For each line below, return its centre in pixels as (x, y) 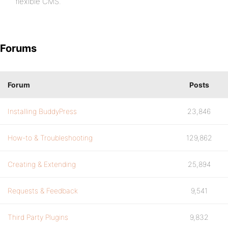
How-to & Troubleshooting (50, 138)
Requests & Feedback (43, 191)
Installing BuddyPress (42, 111)
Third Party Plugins (38, 217)
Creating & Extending (42, 164)
